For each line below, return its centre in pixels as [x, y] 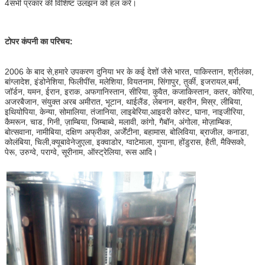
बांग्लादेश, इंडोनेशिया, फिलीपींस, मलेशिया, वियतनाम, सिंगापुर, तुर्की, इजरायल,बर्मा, [123, 81]
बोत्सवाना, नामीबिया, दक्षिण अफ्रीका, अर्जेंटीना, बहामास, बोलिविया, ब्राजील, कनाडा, [127, 132]
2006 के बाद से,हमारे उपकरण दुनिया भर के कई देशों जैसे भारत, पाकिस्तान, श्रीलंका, [129, 71]
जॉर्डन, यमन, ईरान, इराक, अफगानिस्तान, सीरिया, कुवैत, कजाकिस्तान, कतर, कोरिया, [130, 91]
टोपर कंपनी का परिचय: [39, 41]
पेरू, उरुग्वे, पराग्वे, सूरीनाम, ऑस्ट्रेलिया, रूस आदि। [81, 152]
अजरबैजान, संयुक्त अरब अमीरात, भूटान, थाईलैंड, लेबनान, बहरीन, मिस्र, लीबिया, [124, 101]
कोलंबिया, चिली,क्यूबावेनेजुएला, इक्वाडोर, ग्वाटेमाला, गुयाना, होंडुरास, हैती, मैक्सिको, [125, 142]
